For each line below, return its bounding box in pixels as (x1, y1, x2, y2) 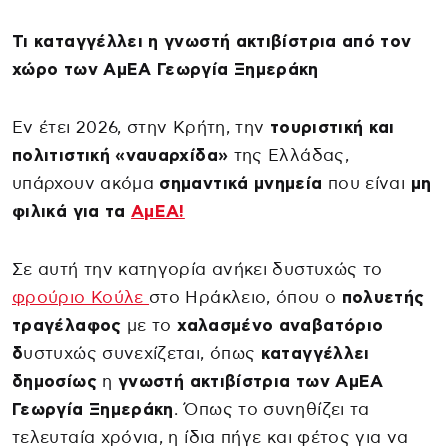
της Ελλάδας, (228, 146, 349, 164)
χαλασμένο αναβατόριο (171, 316, 384, 334)
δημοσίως (12, 372, 97, 390)
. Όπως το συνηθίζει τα (173, 400, 370, 418)
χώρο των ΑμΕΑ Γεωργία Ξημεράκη (12, 60, 319, 78)
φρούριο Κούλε (12, 288, 150, 306)
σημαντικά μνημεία (159, 174, 323, 192)
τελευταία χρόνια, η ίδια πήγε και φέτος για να (12, 428, 409, 446)
